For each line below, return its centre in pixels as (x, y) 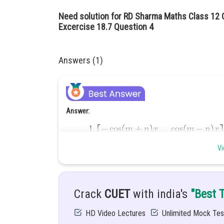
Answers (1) (81, 60)
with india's (160, 194)
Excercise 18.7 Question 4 (106, 27)
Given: (74, 196)
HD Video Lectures (115, 213)
